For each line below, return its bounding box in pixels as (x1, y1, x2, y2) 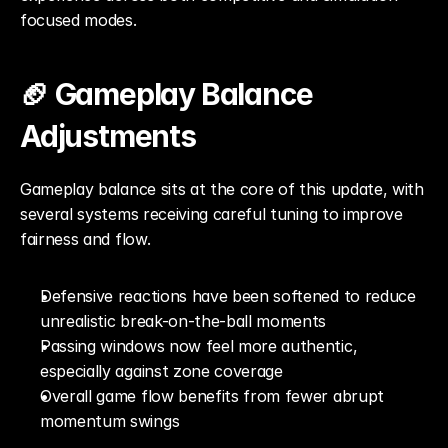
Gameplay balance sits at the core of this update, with (20, 179, 424, 199)
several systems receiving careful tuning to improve (20, 204, 403, 224)
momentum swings (40, 411, 180, 431)
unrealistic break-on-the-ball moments (40, 311, 327, 331)
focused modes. (20, 10, 137, 30)
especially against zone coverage (40, 361, 283, 381)
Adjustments (20, 118, 196, 154)
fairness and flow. (20, 229, 151, 249)
